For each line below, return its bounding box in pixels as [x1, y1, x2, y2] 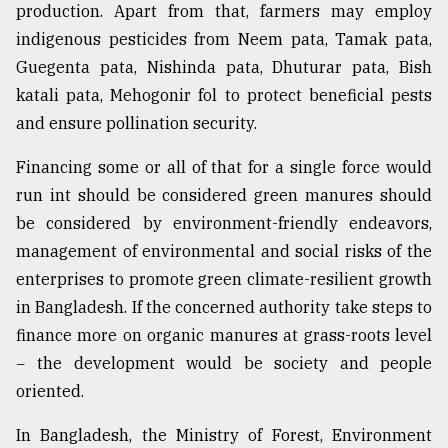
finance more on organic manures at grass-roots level [16, 325, 432, 346]
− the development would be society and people [16, 353, 432, 374]
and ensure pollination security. [16, 113, 257, 134]
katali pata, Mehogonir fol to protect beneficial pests [16, 85, 432, 106]
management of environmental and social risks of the [16, 241, 432, 262]
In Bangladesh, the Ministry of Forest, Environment [16, 425, 432, 446]
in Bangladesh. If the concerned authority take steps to [16, 297, 432, 318]
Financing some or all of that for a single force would [16, 157, 432, 178]
